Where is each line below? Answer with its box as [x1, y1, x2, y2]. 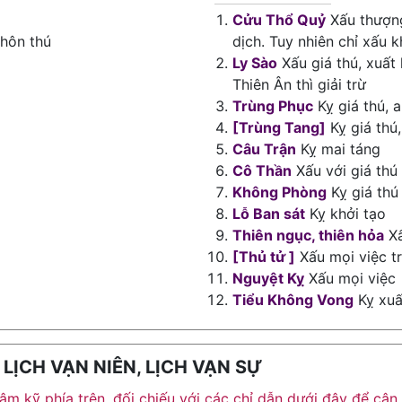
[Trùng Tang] [232, 118, 326, 136]
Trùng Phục [232, 97, 313, 115]
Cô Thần [232, 162, 292, 179]
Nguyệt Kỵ [232, 269, 304, 287]
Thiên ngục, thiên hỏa [232, 226, 384, 244]
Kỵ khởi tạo [305, 205, 386, 223]
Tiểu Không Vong [232, 291, 354, 309]
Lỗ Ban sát [232, 205, 305, 223]
